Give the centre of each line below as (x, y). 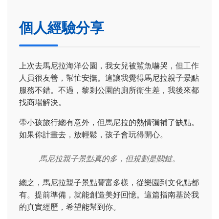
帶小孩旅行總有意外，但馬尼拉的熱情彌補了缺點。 (109, 122)
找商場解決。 (43, 102)
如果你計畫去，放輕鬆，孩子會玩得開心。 (93, 134)
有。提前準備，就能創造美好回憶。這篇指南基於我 (109, 194)
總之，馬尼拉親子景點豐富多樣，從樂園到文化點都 (109, 182)
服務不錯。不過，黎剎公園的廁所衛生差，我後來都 (109, 90)
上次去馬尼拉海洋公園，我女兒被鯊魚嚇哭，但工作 (109, 65)
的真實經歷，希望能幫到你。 (70, 207)
